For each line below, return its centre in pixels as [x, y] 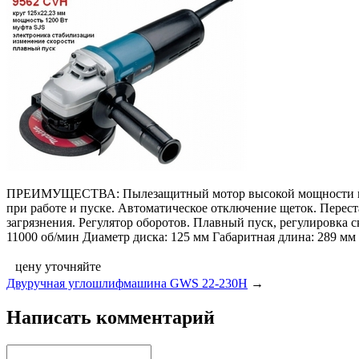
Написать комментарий [111, 318]
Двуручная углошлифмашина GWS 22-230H [127, 284]
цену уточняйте [58, 267]
